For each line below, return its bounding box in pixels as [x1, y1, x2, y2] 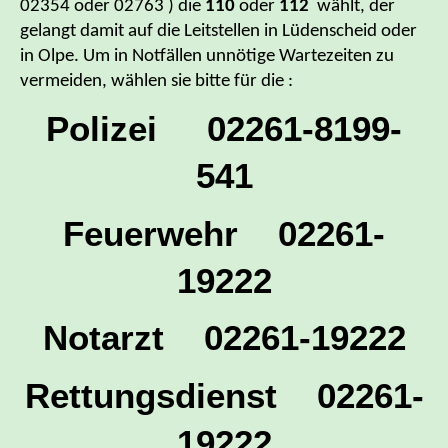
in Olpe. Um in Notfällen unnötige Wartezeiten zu [20, 47, 394, 67]
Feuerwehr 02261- [63, 213, 385, 253]
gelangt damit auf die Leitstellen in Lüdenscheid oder [20, 22, 417, 42]
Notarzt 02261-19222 [42, 318, 406, 358]
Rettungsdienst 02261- [24, 375, 424, 415]
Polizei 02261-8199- [46, 108, 402, 148]
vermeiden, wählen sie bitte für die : [20, 72, 293, 92]
